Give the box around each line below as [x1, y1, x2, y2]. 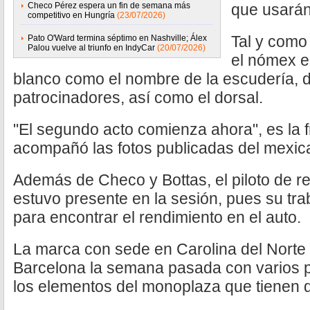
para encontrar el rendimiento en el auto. [13, 208, 301, 226]
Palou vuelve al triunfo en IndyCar [28, 43, 155, 53]
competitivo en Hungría [28, 10, 115, 20]
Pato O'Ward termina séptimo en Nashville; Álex [28, 33, 207, 43]
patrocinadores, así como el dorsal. [13, 89, 263, 107]
